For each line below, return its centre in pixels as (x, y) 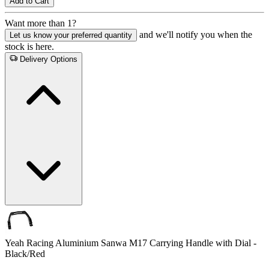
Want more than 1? (41, 23)
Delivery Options (49, 59)
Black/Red (25, 254)
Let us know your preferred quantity (71, 35)
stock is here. (29, 47)
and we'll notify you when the (196, 35)
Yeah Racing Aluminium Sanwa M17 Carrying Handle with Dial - (131, 243)
